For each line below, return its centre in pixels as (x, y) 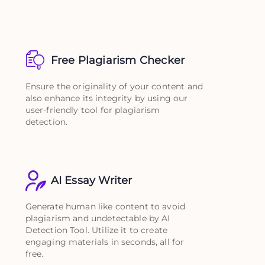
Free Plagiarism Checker (118, 60)
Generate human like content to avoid (105, 206)
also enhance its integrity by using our (106, 98)
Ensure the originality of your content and (114, 86)
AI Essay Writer (91, 180)
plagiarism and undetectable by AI (98, 218)
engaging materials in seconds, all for (105, 242)
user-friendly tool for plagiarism (93, 110)
